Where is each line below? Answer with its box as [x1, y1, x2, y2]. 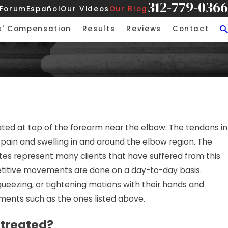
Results [82, 24, 116, 34]
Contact [172, 24, 209, 34]
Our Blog [109, 4, 148, 14]
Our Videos [61, 4, 109, 14]
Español [26, 4, 61, 14]
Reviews [126, 24, 161, 34]
